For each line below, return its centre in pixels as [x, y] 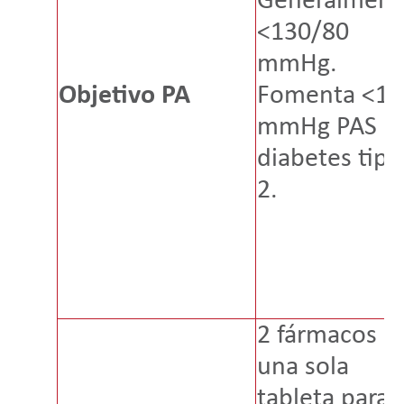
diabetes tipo [329, 160]
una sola [303, 368]
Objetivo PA [124, 96]
